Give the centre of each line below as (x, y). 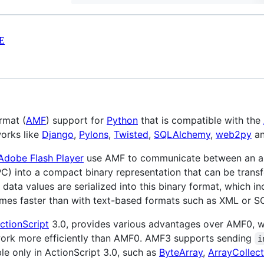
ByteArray (181, 252)
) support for (76, 120)
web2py (234, 134)
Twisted (131, 134)
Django (58, 134)
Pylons (94, 134)
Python (122, 120)
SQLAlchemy (182, 134)
